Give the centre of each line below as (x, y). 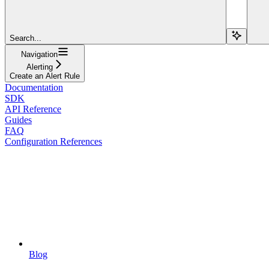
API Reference (33, 109)
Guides (18, 119)
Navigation (39, 54)
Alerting (39, 67)
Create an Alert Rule (45, 76)
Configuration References (53, 141)
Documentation (34, 87)
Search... (26, 38)
